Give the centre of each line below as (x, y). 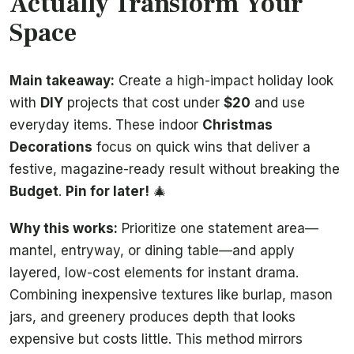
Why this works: (64, 229)
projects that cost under (143, 102)
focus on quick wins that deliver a (201, 147)
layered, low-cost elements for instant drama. (154, 273)
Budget (34, 191)
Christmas (237, 124)
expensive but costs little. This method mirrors (156, 339)
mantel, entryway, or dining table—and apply (152, 251)
